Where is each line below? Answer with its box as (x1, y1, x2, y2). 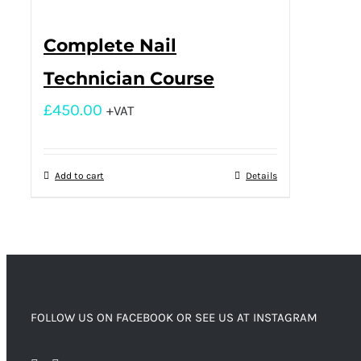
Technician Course (44, 67, 214, 89)
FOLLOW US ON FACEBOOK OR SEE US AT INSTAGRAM (31, 309, 317, 325)
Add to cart (55, 169, 104, 181)
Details (246, 169, 277, 181)
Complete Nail (44, 34, 176, 56)
